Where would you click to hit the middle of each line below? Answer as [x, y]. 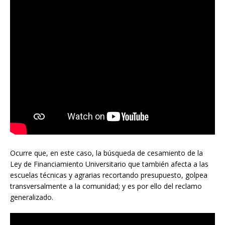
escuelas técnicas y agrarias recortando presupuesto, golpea [109, 175]
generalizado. [32, 197]
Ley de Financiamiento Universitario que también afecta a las [109, 164]
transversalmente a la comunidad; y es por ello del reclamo [106, 186]
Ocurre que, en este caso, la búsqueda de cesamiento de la [106, 153]
